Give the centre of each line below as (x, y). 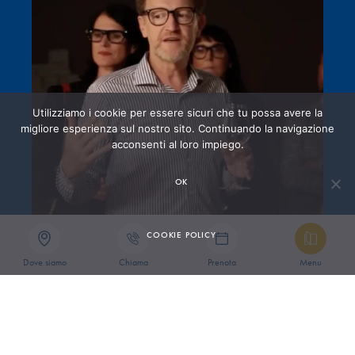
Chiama (133, 262)
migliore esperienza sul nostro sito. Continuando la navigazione (177, 128)
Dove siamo (44, 262)
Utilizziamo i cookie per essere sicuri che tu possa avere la (177, 113)
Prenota (222, 262)
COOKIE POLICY (181, 235)
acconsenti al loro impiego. (177, 144)
